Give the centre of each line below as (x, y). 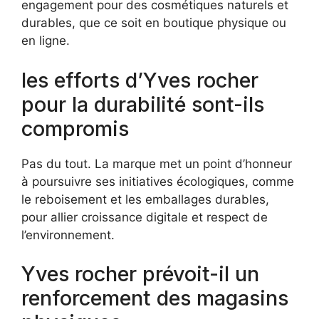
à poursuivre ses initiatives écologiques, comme (158, 181)
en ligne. (46, 41)
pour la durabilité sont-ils (143, 104)
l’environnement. (68, 235)
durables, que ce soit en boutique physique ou (154, 23)
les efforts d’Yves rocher (140, 80)
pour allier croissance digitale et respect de (145, 217)
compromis (75, 128)
